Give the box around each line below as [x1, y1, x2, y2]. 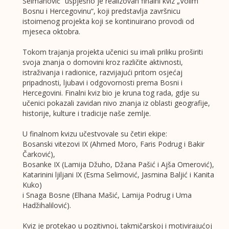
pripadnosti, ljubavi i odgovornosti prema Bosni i [22, 78, 182, 88]
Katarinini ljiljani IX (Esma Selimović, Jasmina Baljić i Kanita [22, 170, 214, 180]
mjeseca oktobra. [22, 27, 80, 37]
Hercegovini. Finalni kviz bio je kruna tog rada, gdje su [22, 88, 199, 98]
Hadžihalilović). [22, 200, 71, 211]
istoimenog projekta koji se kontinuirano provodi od [22, 16, 194, 27]
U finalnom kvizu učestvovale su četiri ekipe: [22, 129, 167, 139]
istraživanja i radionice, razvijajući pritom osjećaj [22, 67, 182, 78]
